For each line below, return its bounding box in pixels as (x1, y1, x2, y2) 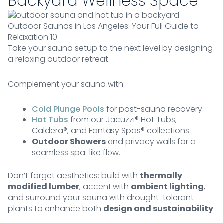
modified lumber (8, 181, 79, 193)
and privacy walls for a (106, 136, 196, 148)
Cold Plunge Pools (32, 103, 104, 115)
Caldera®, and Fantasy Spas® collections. (32, 125, 191, 137)
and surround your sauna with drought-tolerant (8, 192, 194, 204)
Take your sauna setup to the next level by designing (8, 42, 213, 54)
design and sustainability (103, 203, 213, 215)
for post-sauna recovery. (104, 103, 204, 115)
